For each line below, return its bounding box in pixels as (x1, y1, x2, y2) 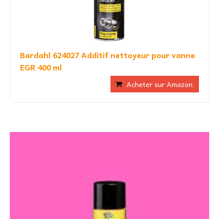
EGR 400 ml (20, 61, 62, 74)
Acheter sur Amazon (127, 79, 193, 90)
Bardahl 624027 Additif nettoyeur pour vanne (20, 48, 195, 62)
